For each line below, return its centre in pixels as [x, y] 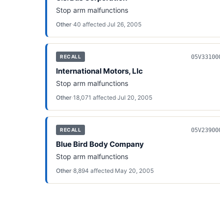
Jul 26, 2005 [124, 24]
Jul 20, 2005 [135, 97]
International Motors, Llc [99, 71]
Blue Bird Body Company [100, 144]
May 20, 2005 [134, 171]
